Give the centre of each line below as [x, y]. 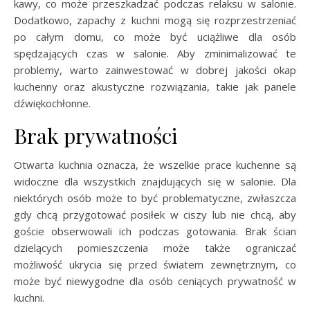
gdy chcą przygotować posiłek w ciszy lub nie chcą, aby [155, 214]
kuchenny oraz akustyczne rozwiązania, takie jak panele [155, 86]
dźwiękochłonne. [52, 103]
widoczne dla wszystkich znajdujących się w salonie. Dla [155, 181]
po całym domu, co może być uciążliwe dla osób [155, 36]
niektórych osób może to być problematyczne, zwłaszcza [155, 198]
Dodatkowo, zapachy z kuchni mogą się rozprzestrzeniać [155, 20]
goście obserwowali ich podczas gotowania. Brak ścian [155, 231]
